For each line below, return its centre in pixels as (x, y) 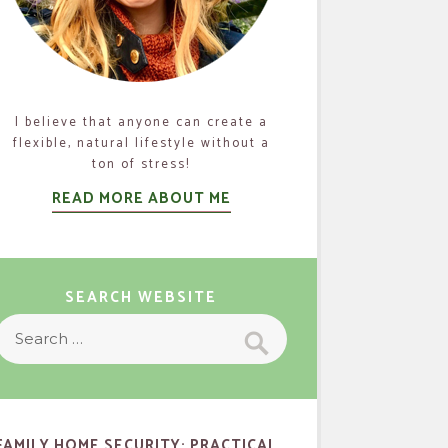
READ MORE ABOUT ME (141, 199)
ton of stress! (141, 165)
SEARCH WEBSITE (141, 298)
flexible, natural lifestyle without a (141, 144)
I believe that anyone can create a (141, 123)
